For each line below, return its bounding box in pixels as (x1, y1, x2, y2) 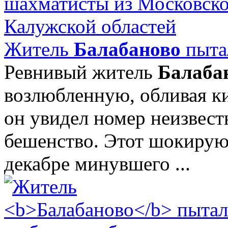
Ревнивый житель (4, 61, 158, 83)
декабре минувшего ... (4, 152, 190, 175)
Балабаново (74, 38, 181, 60)
